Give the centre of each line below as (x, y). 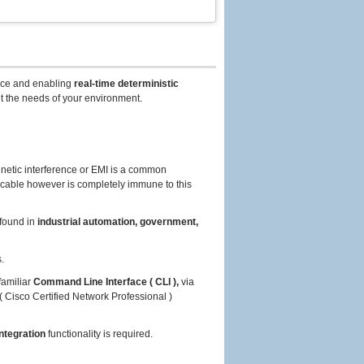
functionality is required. (99, 334)
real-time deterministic (126, 84)
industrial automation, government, (118, 222)
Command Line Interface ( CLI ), (106, 282)
